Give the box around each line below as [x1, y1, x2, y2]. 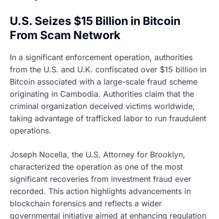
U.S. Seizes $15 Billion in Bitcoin [10, 14, 180, 28]
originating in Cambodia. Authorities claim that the [10, 89, 194, 99]
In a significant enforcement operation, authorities [10, 52, 193, 63]
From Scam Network [10, 28, 120, 42]
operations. [10, 126, 51, 136]
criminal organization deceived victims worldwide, [10, 101, 195, 111]
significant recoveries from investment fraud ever [10, 174, 191, 184]
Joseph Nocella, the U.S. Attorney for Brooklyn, [10, 150, 185, 160]
